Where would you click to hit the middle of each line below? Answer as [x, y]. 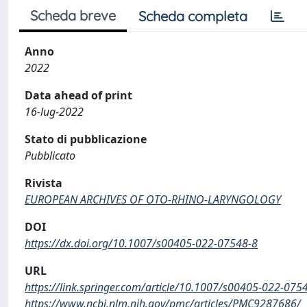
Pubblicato [50, 156]
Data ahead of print [78, 95]
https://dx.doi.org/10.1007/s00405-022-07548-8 [141, 243]
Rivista [44, 183]
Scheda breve [73, 15]
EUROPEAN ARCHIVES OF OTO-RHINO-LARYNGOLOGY [153, 199]
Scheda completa [193, 16]
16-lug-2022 [54, 112]
